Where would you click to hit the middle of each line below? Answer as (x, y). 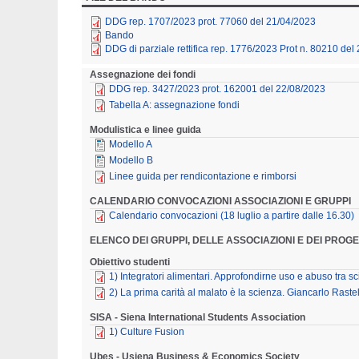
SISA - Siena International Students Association (198, 317)
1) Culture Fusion (147, 331)
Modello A (131, 144)
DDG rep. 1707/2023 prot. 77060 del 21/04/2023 (210, 21)
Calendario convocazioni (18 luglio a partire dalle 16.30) (232, 215)
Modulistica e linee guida (145, 129)
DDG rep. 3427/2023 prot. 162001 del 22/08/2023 (217, 89)
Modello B (131, 160)
